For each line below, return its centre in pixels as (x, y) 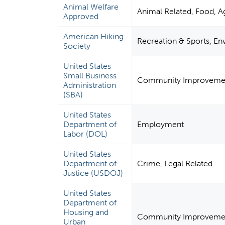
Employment (161, 125)
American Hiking (94, 37)
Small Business (90, 76)
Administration (90, 85)
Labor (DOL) (86, 134)
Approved (81, 17)
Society (77, 46)
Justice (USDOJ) (93, 173)
